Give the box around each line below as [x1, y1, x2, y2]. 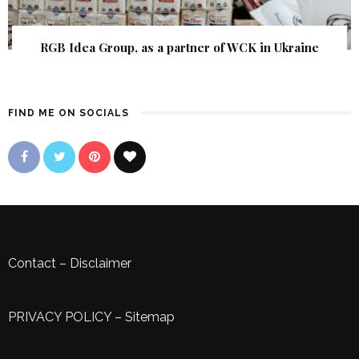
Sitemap [125, 309, 175, 325]
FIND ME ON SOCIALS [8, 107, 129, 119]
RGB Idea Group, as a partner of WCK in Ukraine [40, 38, 319, 55]
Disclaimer [70, 255, 131, 271]
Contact [8, 255, 56, 271]
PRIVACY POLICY [8, 309, 111, 325]
